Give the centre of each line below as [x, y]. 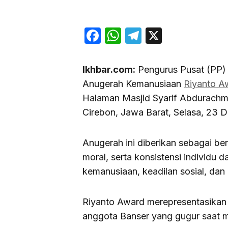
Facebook [139, 36]
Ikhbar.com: [109, 70]
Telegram [178, 36]
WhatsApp [161, 36]
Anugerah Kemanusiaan [133, 84]
